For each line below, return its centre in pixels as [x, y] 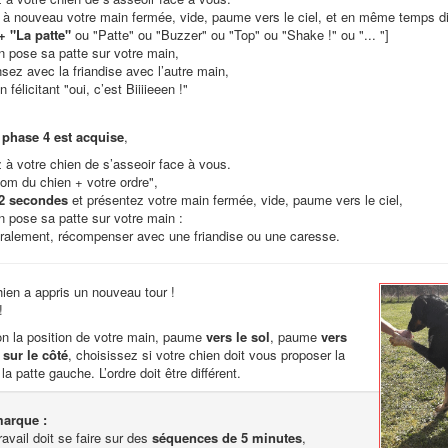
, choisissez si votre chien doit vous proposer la [206, 354]
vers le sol [237, 336]
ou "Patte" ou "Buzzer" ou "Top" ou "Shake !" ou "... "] [229, 34]
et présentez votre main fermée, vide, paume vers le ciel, [235, 199]
